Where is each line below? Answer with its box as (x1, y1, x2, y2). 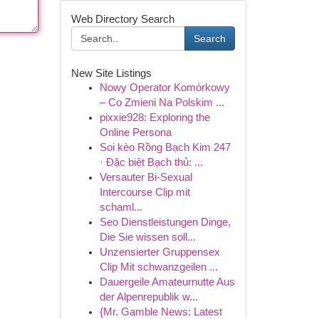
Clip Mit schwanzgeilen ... (99, 261, 218, 273)
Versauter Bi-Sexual (99, 172, 192, 183)
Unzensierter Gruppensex (99, 246, 220, 258)
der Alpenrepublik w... (99, 291, 198, 303)
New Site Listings (70, 67, 152, 79)
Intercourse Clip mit (99, 187, 190, 198)
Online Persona (99, 127, 172, 138)
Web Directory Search (70, 13, 174, 25)
